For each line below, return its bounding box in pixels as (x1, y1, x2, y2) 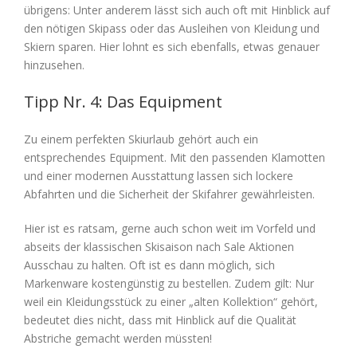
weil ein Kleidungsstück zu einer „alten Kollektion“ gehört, (24, 294, 318, 310)
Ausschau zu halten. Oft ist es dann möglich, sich (24, 257, 275, 273)
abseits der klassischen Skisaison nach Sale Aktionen (24, 239, 294, 255)
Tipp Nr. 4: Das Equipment (24, 91, 222, 113)
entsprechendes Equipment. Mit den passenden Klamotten (24, 150, 325, 166)
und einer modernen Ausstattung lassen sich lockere (24, 168, 293, 184)
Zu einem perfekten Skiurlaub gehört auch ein (24, 131, 258, 147)
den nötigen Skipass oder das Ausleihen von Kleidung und (24, 21, 320, 37)
